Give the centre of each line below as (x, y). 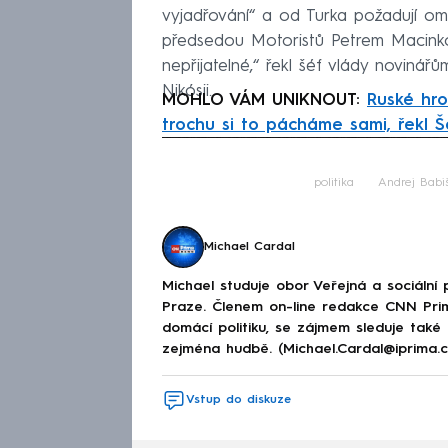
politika (334, 183)
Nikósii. (187, 92)
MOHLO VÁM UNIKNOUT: (264, 101)
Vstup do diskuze (238, 400)
